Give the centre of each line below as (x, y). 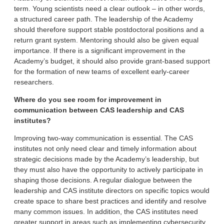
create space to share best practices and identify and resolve (110, 201)
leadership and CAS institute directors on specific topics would (112, 190)
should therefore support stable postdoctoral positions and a (109, 29)
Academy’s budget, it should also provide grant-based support (112, 61)
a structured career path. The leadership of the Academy (103, 19)
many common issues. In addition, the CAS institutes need (106, 211)
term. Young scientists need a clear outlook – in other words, (109, 8)
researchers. (34, 82)
